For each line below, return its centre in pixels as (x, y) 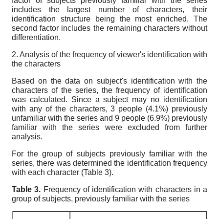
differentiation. (36, 37)
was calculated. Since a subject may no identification (109, 99)
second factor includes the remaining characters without (109, 28)
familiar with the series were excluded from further (109, 127)
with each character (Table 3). (63, 172)
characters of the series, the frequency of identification (109, 90)
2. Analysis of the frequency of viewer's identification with (109, 55)
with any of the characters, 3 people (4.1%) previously (109, 109)
